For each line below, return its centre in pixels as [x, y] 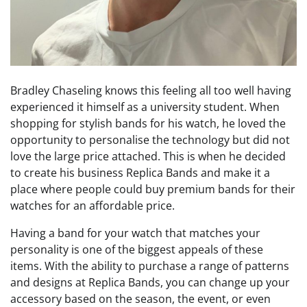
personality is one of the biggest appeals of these [137, 249]
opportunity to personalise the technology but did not [150, 139]
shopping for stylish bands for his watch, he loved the [148, 123]
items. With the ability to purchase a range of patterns [150, 266]
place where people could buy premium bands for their [153, 189]
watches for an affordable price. [93, 205]
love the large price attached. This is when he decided [148, 156]
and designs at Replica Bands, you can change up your [150, 282]
